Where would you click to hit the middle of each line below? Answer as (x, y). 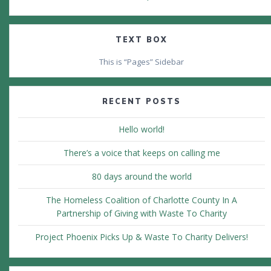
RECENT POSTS (142, 102)
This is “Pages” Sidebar (142, 62)
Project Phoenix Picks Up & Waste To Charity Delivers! (142, 237)
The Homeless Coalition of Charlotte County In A (142, 200)
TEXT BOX (142, 40)
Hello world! (142, 129)
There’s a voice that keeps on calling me (142, 153)
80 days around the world (142, 177)
